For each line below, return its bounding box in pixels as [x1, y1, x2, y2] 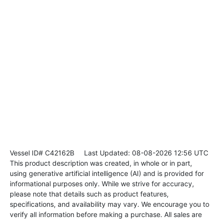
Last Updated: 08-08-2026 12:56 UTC [74, 149, 208, 157]
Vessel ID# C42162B [10, 149, 74, 157]
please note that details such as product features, [10, 190, 169, 198]
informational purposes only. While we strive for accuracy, [10, 179, 194, 188]
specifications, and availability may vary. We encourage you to [10, 200, 209, 209]
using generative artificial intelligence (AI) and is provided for [10, 169, 204, 178]
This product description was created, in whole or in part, [10, 159, 192, 168]
